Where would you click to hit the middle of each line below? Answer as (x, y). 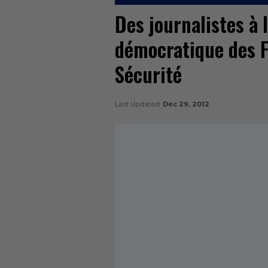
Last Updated (138, 104)
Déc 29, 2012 (186, 104)
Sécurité (148, 75)
